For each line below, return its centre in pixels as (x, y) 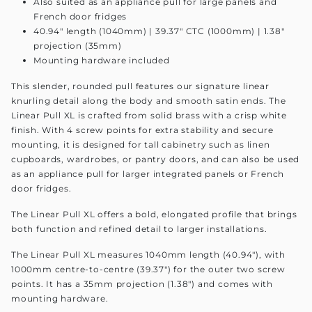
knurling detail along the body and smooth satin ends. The (149, 100)
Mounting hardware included (102, 60)
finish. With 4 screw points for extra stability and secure (142, 130)
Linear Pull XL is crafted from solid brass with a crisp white (149, 115)
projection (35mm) (78, 45)
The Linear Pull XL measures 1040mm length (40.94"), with (148, 254)
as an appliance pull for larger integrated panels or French (148, 173)
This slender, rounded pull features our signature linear (140, 86)
